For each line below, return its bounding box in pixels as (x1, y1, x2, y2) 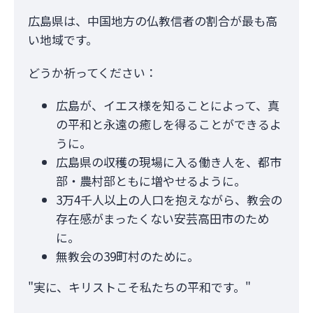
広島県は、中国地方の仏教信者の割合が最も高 (28, 12, 277, 29)
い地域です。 (28, 31, 98, 48)
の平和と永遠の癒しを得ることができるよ (56, 115, 282, 133)
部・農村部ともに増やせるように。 (56, 172, 246, 189)
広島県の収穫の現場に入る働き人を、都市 (56, 153, 282, 170)
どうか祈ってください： (28, 64, 157, 81)
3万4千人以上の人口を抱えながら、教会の (56, 191, 282, 208)
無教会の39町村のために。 (56, 247, 199, 265)
